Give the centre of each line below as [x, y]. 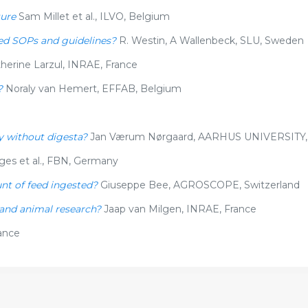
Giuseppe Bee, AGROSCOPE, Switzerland [200, 185]
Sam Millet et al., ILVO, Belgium [94, 16]
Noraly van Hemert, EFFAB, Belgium [92, 89]
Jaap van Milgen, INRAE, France [180, 209]
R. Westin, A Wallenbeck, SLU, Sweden [210, 41]
